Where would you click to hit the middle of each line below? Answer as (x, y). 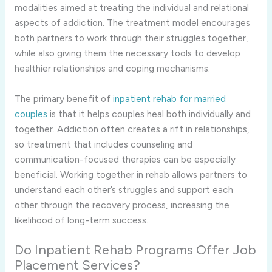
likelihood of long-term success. (81, 220)
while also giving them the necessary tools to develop (127, 53)
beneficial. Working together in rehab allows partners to (131, 174)
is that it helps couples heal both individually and (149, 114)
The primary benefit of (63, 98)
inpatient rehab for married (169, 98)
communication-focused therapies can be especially (125, 159)
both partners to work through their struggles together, (131, 38)
